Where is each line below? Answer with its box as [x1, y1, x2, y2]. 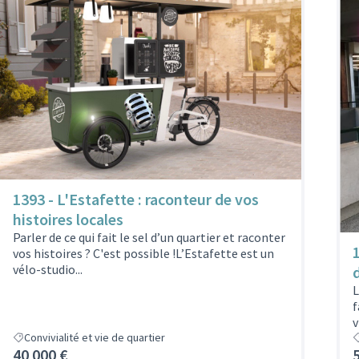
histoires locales [13, 209, 123, 230]
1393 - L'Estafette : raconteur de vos [13, 189, 259, 210]
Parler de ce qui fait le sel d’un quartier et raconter [13, 229, 285, 246]
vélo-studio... [13, 261, 83, 278]
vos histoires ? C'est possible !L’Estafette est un [13, 245, 274, 262]
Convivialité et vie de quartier [24, 329, 165, 345]
